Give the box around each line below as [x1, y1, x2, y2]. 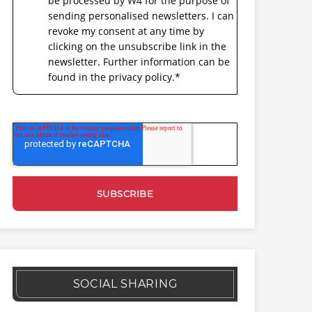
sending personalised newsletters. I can [47, 9, 234, 22]
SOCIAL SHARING [72, 277, 178, 290]
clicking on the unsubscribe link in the [47, 40, 226, 53]
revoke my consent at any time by [47, 24, 204, 38]
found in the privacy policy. [47, 70, 175, 84]
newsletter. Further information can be [47, 55, 230, 68]
